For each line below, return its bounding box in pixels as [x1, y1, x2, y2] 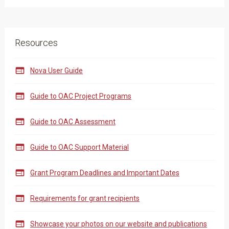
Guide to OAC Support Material [30, 143, 129, 151]
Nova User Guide [30, 66, 83, 75]
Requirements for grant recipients [30, 194, 140, 202]
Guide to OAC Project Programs [30, 92, 131, 100]
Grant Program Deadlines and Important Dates [30, 169, 179, 177]
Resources [14, 37, 58, 48]
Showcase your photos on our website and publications [30, 220, 207, 228]
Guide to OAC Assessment [30, 118, 116, 126]
